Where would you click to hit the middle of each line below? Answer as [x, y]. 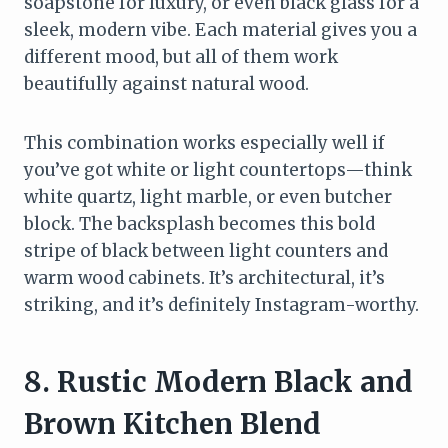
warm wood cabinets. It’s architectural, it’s [204, 277]
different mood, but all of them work [181, 56]
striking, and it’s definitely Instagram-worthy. [221, 304]
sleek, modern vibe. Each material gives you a [220, 29]
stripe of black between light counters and [206, 250]
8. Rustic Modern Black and [218, 381]
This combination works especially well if [204, 142]
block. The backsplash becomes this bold [199, 223]
